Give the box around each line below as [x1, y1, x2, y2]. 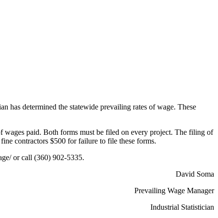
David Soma [176, 170, 214, 179]
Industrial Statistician [150, 203, 214, 212]
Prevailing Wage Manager [134, 186, 214, 195]
